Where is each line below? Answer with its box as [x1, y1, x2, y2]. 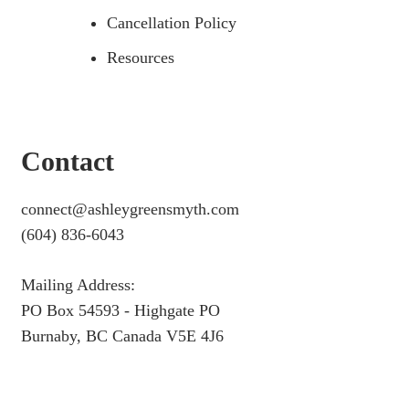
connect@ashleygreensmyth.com [21, 200, 239, 219]
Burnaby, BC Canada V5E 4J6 [21, 327, 224, 346]
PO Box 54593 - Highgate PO [21, 301, 220, 320]
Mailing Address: [21, 276, 135, 295]
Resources [107, 48, 174, 68]
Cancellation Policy [107, 14, 236, 33]
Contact [21, 146, 114, 177]
